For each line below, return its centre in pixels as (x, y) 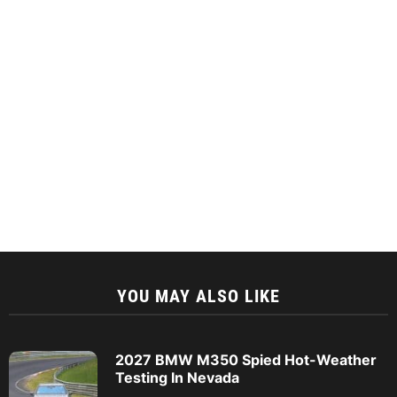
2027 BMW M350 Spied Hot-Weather (246, 360)
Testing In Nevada (177, 378)
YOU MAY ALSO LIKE (198, 296)
